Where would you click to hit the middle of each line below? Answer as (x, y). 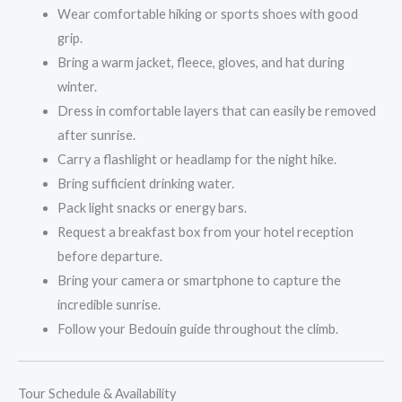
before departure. (109, 257)
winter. (77, 87)
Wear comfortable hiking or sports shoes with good (207, 14)
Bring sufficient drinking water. (145, 184)
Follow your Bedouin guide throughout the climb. (197, 329)
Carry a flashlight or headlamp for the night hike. (197, 160)
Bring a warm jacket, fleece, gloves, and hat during (201, 63)
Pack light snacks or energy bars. (152, 208)
